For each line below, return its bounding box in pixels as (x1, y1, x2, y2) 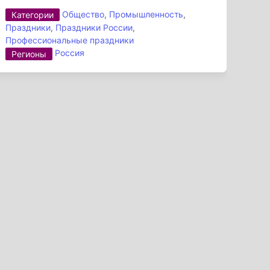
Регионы (11, 49, 47, 60)
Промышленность (109, 8, 184, 19)
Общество (62, 8, 105, 19)
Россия (55, 48, 85, 58)
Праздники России (55, 22, 133, 33)
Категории (11, 10, 54, 20)
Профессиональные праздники (5, 35, 134, 46)
